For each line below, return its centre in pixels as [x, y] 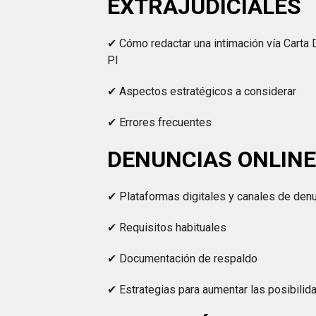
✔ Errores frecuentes [160, 122]
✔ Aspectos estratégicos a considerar [202, 91]
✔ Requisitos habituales [167, 227]
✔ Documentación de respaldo [183, 259]
